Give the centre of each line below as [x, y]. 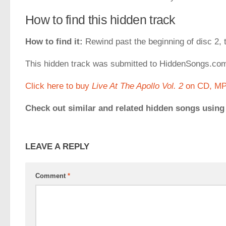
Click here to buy [59, 86]
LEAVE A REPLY [57, 147]
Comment [51, 176]
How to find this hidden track [100, 20]
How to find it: [54, 42]
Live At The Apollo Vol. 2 [137, 86]
